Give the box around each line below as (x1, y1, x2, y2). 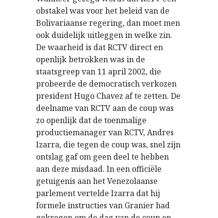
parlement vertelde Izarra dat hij (36, 188, 160, 199)
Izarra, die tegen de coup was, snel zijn (36, 139, 181, 150)
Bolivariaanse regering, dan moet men (36, 18, 180, 28)
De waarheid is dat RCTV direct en (36, 42, 163, 53)
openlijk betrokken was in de (36, 54, 145, 65)
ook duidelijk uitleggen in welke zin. (36, 30, 172, 40)
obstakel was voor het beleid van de (36, 5, 169, 16)
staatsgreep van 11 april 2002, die (36, 66, 161, 77)
